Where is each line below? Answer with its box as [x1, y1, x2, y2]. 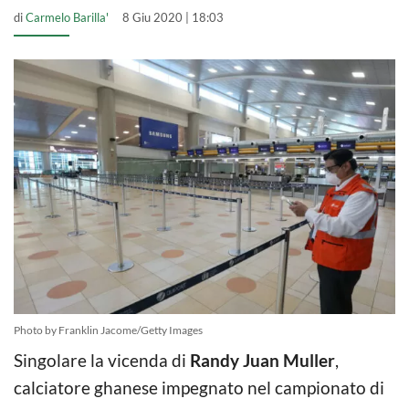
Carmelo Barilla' [26, 10, 109, 25]
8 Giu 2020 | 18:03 [122, 10, 224, 25]
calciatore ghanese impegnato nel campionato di [14, 376, 384, 398]
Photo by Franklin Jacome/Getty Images [14, 322, 203, 337]
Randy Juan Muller [186, 349, 335, 371]
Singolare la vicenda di [14, 349, 186, 371]
